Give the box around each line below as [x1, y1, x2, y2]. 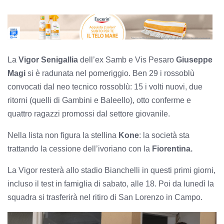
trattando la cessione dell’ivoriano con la [7, 144, 152, 153]
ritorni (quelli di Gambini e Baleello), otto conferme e [7, 96, 191, 105]
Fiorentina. [152, 144, 192, 153]
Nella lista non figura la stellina [7, 131, 116, 140]
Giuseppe [176, 55, 212, 64]
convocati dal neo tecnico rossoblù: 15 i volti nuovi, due [7, 82, 202, 91]
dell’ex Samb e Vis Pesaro [78, 55, 176, 64]
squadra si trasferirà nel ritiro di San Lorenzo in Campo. [7, 193, 202, 202]
